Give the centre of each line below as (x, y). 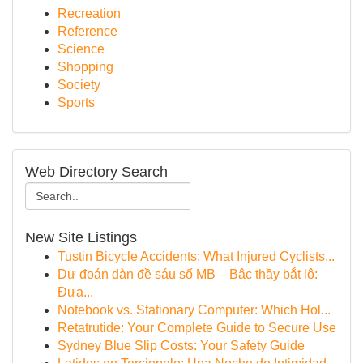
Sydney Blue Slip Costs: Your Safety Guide (181, 346)
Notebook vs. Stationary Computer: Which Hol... (194, 310)
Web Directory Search (96, 172)
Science (81, 49)
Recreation (89, 13)
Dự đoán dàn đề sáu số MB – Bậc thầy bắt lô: (188, 274)
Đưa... (75, 292)
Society (79, 85)
